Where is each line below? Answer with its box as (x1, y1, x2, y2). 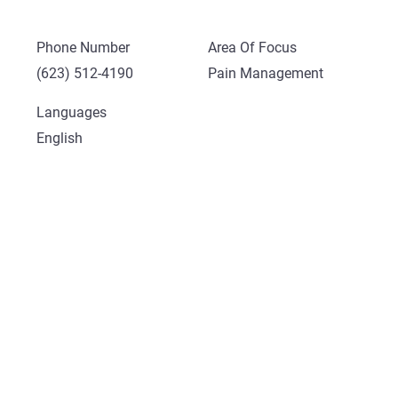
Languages (36, 103, 107, 121)
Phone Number (36, 38, 130, 56)
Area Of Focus (207, 38, 297, 56)
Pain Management (207, 64, 323, 82)
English (36, 129, 83, 147)
